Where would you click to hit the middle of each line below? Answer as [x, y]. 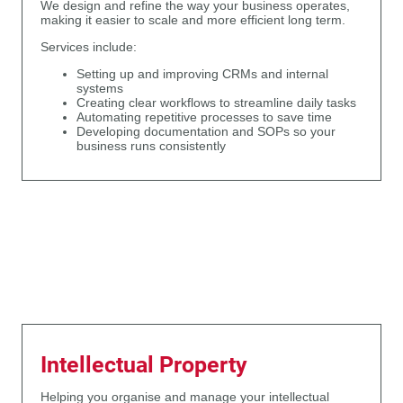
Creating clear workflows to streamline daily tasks [216, 103]
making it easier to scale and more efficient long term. [193, 21]
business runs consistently [151, 146]
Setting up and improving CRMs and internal [202, 74]
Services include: [89, 48]
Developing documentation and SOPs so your [206, 131]
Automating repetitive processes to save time [204, 117]
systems [100, 88]
